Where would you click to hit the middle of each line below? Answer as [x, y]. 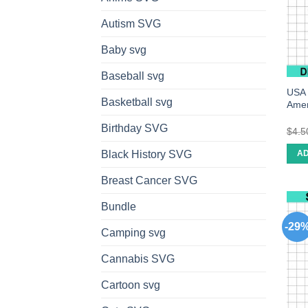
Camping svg [133, 233]
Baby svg [124, 50]
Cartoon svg [131, 285]
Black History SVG [146, 155]
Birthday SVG [134, 129]
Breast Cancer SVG [149, 181]
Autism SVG [131, 24]
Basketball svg [137, 102]
